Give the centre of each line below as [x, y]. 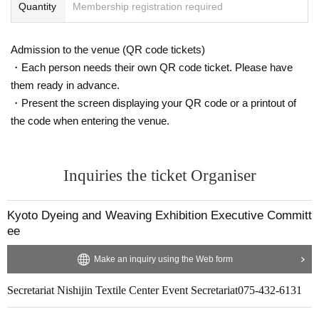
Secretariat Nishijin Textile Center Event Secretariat [122, 290]
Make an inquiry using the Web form [163, 259]
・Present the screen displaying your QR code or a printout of [153, 103]
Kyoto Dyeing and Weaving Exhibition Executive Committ [159, 215]
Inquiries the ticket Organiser [159, 175]
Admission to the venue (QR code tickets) [108, 49]
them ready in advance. [65, 85]
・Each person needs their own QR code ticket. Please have [152, 67]
